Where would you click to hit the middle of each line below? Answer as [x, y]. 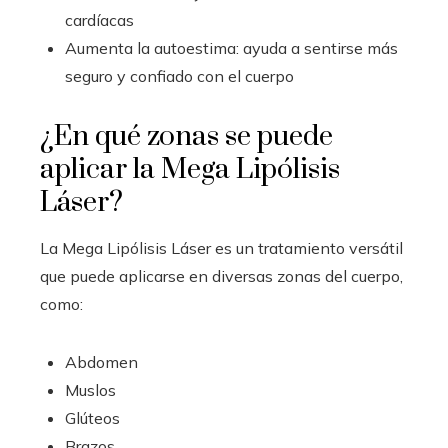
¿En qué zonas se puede [186, 137]
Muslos [90, 390]
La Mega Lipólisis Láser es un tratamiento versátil [221, 248]
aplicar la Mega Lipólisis [190, 170]
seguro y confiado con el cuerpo [179, 76]
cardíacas [99, 20]
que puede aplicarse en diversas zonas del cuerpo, [221, 276]
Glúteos [92, 418]
